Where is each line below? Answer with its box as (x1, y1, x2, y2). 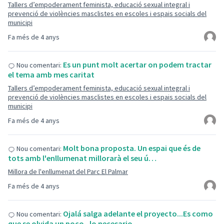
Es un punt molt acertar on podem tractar (63, 59, 211, 69)
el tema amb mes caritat (8, 69, 94, 79)
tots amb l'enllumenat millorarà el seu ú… (8, 153, 156, 163)
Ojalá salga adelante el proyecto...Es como (63, 208, 213, 218)
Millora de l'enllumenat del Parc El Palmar (8, 167, 128, 176)
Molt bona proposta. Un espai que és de (63, 143, 200, 153)
